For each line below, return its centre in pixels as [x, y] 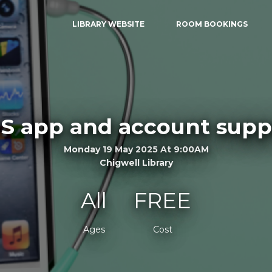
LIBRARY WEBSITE [109, 24]
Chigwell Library [136, 162]
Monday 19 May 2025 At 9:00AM [136, 149]
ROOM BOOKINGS [212, 24]
